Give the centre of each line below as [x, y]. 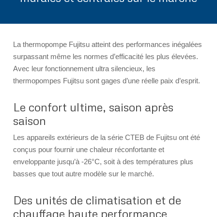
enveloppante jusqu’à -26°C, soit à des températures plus [103, 161]
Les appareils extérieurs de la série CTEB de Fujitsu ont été [106, 137]
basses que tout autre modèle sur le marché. [83, 173]
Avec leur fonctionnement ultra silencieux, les [84, 68]
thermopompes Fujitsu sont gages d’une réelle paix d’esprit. [106, 80]
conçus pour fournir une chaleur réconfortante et [88, 149]
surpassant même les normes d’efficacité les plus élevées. [105, 56]
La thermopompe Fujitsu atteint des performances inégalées [107, 44]
